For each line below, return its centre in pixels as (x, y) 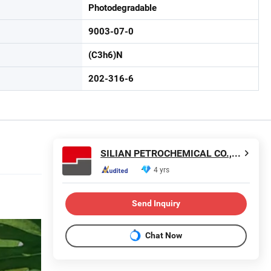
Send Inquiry (156, 204)
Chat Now (164, 236)
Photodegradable (122, 8)
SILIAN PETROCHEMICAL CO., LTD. (236, 154)
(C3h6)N (106, 55)
